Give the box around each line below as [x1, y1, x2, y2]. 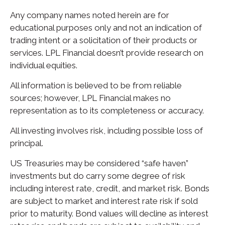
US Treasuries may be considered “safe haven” [10, 158, 188, 168]
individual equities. [10, 60, 77, 70]
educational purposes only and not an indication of [10, 22, 202, 33]
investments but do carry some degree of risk [10, 170, 185, 181]
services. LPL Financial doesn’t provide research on [10, 47, 203, 58]
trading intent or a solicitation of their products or [10, 35, 197, 45]
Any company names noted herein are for [10, 10, 169, 20]
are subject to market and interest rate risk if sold [10, 195, 198, 206]
